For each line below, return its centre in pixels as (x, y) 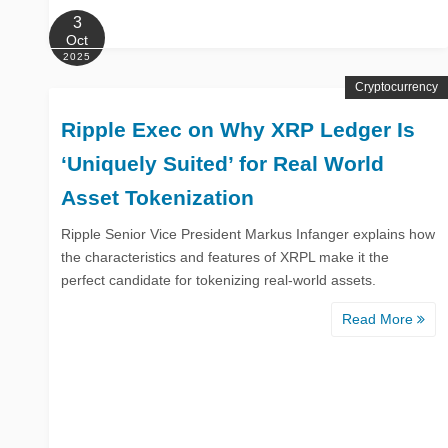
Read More (379, 318)
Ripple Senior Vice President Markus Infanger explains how (248, 233)
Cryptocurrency (396, 86)
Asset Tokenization (157, 197)
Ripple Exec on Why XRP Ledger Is (238, 129)
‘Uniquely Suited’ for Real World (222, 163)
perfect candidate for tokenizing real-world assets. (218, 279)
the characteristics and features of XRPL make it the (225, 256)
